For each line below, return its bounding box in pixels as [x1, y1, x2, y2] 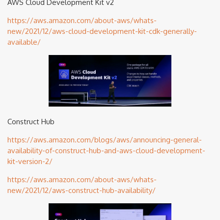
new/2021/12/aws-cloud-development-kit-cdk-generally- [7, 26, 197, 36]
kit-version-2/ [7, 156, 53, 166]
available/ [7, 37, 41, 47]
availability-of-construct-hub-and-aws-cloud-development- [7, 145, 205, 155]
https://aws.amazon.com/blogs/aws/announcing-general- [7, 135, 202, 144]
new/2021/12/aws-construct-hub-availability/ [7, 185, 156, 195]
